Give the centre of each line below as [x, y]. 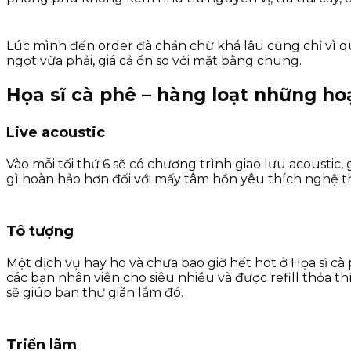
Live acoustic [56, 132]
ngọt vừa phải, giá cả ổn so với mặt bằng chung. [154, 61]
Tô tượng [40, 231]
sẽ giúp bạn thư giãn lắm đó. [95, 292]
